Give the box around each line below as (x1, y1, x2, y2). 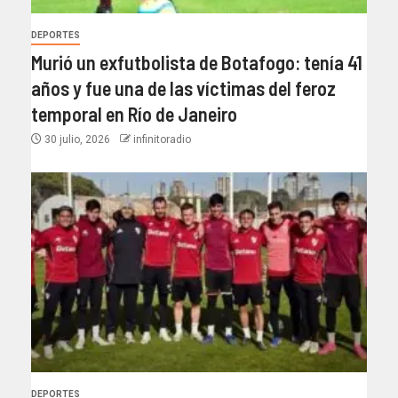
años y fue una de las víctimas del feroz (31, 76, 336, 99)
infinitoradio (133, 132, 191, 146)
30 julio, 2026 (42, 132, 113, 146)
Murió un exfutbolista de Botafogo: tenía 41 (31, 50, 362, 74)
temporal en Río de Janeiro (31, 101, 237, 125)
